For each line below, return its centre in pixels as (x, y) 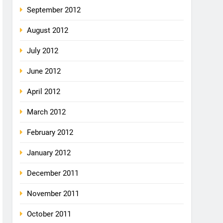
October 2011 (49, 214)
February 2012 (50, 132)
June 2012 (44, 71)
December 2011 (53, 173)
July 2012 (43, 51)
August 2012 (48, 30)
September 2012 (54, 10)
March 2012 (47, 112)
